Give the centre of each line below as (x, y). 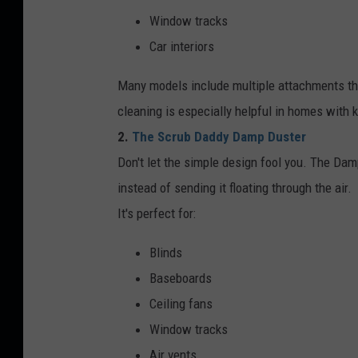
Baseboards (181, 278)
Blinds (166, 253)
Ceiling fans (181, 304)
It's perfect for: (157, 213)
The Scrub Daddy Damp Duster (217, 137)
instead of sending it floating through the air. (235, 188)
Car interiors (182, 46)
